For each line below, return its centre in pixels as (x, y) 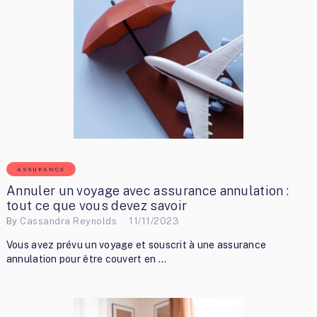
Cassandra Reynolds (69, 221)
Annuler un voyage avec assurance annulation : (148, 190)
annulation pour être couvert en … (86, 259)
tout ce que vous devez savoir (97, 205)
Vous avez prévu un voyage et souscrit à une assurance (136, 244)
